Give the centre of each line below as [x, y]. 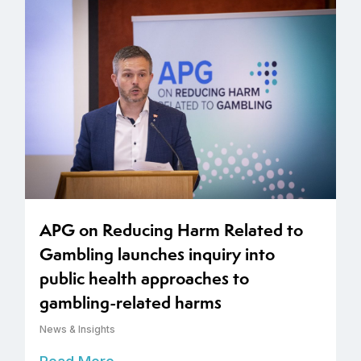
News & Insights [77, 329]
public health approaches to [144, 278]
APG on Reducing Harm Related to [171, 230]
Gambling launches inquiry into [157, 254]
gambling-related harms [131, 302]
